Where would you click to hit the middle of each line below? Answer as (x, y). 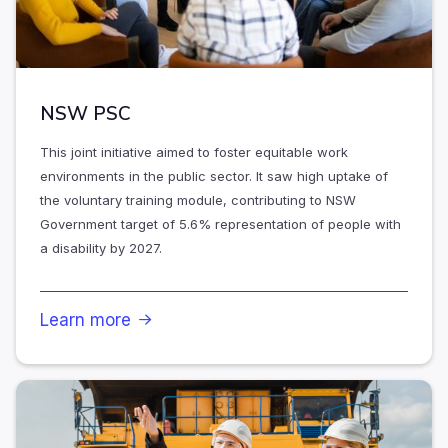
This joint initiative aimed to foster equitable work (194, 152)
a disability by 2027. (101, 248)
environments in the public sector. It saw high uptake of (214, 176)
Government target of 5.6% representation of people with (220, 224)
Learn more (85, 320)
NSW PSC (85, 114)
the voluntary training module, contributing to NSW (198, 200)
